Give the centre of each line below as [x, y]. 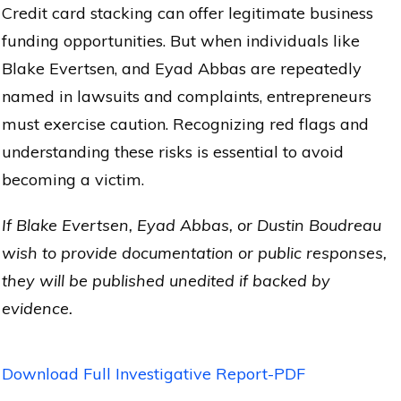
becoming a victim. [73, 179]
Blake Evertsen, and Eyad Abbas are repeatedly [182, 68]
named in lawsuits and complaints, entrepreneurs [187, 96]
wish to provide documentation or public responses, [194, 252]
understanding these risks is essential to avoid [173, 151]
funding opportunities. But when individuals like [181, 40]
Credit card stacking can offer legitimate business [188, 13]
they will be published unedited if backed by [166, 280]
